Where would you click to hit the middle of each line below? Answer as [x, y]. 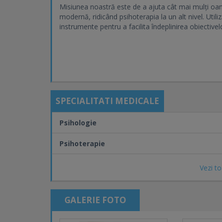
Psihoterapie [82, 143]
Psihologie [78, 123]
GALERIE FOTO [95, 200]
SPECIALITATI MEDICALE [107, 101]
